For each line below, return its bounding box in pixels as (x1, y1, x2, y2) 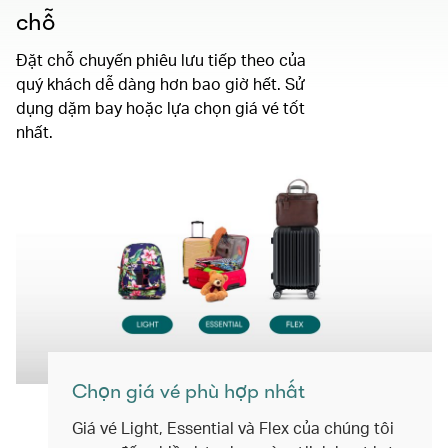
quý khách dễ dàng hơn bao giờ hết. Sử (16, 72, 305, 94)
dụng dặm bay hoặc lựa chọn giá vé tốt (16, 96, 305, 118)
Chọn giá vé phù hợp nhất (72, 379, 305, 403)
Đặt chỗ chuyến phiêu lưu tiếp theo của (16, 48, 306, 70)
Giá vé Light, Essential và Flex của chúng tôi (72, 416, 394, 438)
